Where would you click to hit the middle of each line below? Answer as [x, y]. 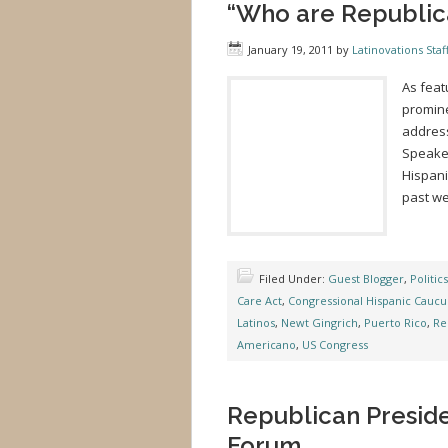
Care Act [259, 300]
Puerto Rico [395, 322]
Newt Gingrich [319, 322]
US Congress [335, 344]
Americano [266, 344]
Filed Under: [293, 278]
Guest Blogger [366, 278]
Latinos [256, 322]
